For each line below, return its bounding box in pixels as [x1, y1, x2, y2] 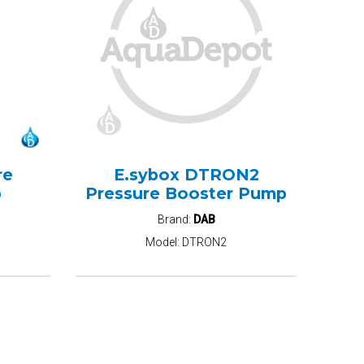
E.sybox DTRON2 [113, 165, 259, 185]
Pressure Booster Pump [85, 184, 287, 204]
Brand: [157, 212, 193, 226]
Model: [145, 235, 182, 249]
